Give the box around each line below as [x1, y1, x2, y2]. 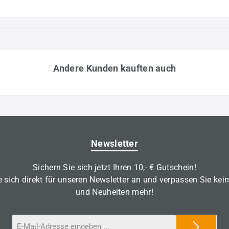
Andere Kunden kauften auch [53, 62, 176, 74]
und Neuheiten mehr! [76, 187, 153, 197]
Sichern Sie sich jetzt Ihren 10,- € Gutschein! [33, 163, 196, 172]
